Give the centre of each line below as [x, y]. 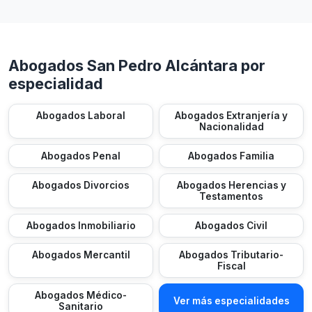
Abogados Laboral [81, 116]
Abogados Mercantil [81, 255]
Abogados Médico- [81, 295]
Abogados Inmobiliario [81, 226]
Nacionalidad [231, 127]
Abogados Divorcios [81, 185]
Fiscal [231, 266]
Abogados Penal [81, 156]
